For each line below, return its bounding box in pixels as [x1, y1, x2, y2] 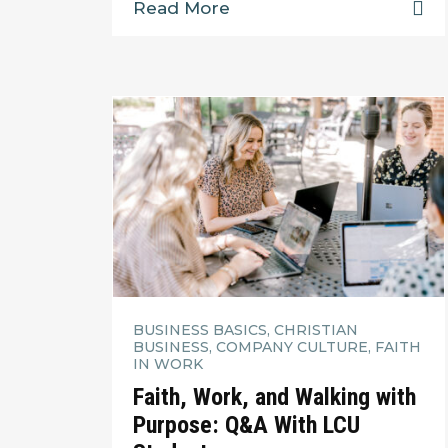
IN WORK [133, 354, 203, 373]
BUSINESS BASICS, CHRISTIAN [133, 320, 358, 339]
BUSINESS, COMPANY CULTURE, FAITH [133, 337, 421, 356]
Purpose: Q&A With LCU [133, 411, 360, 440]
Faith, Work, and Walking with [133, 383, 416, 412]
